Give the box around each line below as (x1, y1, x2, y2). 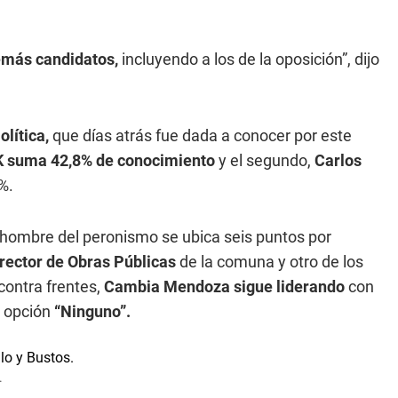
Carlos (311, 151, 362, 170)
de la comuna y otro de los (176, 252, 363, 271)
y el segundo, (219, 151, 311, 170)
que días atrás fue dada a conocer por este (49, 126, 352, 145)
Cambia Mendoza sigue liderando (104, 277, 345, 296)
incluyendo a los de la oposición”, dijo (118, 50, 379, 68)
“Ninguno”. (54, 302, 131, 321)
